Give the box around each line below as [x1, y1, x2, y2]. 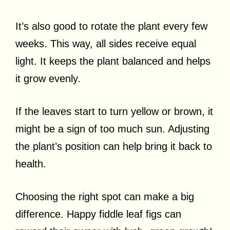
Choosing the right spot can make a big [15, 191, 194, 203]
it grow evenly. [15, 73, 81, 85]
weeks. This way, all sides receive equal [15, 38, 196, 50]
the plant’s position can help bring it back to [15, 141, 212, 152]
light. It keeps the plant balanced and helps [15, 55, 210, 67]
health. [15, 158, 46, 170]
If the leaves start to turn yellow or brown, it [15, 106, 213, 118]
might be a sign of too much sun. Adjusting [15, 123, 209, 135]
